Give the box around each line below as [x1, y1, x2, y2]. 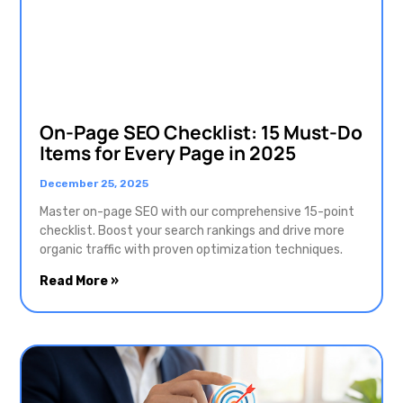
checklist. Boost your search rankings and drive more [40, 223, 345, 239]
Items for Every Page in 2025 [40, 140, 296, 166]
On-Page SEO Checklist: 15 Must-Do [40, 120, 363, 146]
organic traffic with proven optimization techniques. [40, 242, 343, 258]
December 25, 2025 [40, 177, 148, 191]
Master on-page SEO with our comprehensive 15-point [40, 204, 354, 220]
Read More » [40, 273, 119, 290]
